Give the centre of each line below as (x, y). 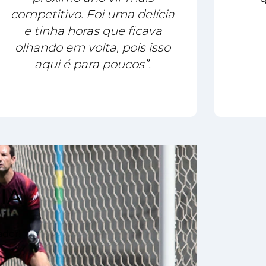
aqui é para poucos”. (93, 64)
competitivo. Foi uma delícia (93, 14)
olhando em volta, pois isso (93, 47)
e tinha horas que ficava (93, 31)
